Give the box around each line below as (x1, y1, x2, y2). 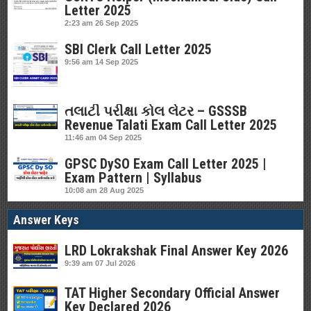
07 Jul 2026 (95, 259, 135, 267)
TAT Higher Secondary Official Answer (65, 285, 280, 301)
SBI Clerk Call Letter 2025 (65, 41, 212, 58)
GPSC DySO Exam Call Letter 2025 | (65, 155, 267, 172)
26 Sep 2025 (95, 19, 138, 27)
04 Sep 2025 (99, 133, 142, 142)
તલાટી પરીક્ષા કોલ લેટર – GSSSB (65, 103, 247, 119)
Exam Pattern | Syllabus (65, 169, 201, 186)
